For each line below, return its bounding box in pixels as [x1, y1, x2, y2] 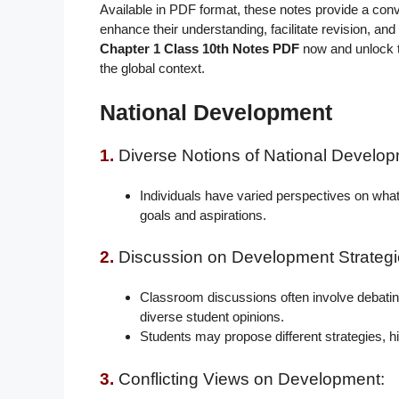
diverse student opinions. [140, 309, 284, 325]
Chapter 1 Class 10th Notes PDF [100, 41, 299, 57]
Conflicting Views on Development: [118, 369, 385, 388]
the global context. [100, 61, 205, 77]
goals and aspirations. [140, 207, 266, 223]
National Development [100, 99, 332, 125]
